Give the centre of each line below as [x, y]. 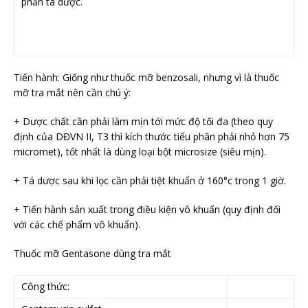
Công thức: [45, 287]
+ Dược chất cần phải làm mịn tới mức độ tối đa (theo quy [143, 122]
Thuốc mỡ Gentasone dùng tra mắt [92, 254]
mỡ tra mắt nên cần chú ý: [72, 93]
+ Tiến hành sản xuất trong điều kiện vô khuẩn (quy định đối [147, 210]
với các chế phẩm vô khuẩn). [77, 225]
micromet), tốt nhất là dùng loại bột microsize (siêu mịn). [140, 152]
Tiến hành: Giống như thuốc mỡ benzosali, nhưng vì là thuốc [146, 78]
